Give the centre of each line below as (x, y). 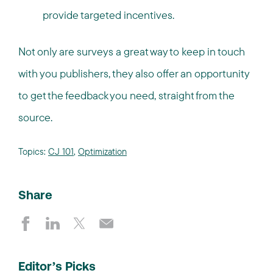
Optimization (102, 151)
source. (35, 117)
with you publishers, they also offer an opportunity (134, 73)
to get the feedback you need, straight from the (126, 95)
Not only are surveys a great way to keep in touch (132, 51)
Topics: (33, 151)
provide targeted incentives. (108, 15)
